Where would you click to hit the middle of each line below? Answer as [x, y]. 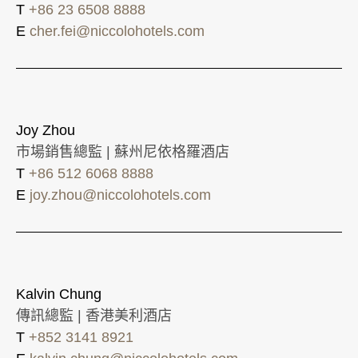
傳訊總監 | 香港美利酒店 [94, 315]
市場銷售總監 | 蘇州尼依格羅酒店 [123, 151]
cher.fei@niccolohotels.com [117, 31]
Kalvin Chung [59, 294]
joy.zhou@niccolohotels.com [120, 195]
